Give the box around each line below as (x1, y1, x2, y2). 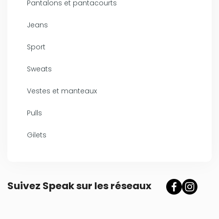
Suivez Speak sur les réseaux (7, 178, 152, 193)
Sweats (27, 64, 52, 74)
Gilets (27, 130, 46, 140)
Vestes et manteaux (27, 86, 97, 96)
